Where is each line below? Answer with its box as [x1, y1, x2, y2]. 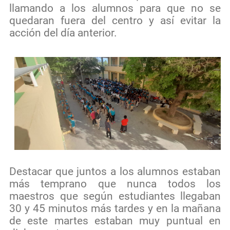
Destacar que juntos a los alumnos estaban [9, 165, 221, 178]
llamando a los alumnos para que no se [9, 2, 221, 15]
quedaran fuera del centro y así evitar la [9, 14, 221, 27]
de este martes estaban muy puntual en [9, 214, 221, 227]
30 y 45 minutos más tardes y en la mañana [9, 202, 221, 215]
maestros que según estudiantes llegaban [9, 189, 221, 203]
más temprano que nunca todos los [9, 177, 221, 190]
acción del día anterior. [9, 26, 117, 40]
